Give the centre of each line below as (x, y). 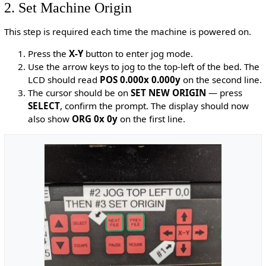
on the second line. (221, 79)
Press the (48, 53)
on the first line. (151, 118)
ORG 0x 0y (94, 118)
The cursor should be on (79, 92)
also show (50, 118)
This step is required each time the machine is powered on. (127, 31)
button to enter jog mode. (138, 53)
